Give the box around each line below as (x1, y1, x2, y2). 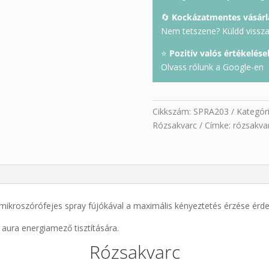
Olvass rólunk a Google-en (160, 61, 266, 73)
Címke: (204, 119, 233, 131)
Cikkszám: (152, 105, 193, 117)
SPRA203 (193, 105, 229, 117)
